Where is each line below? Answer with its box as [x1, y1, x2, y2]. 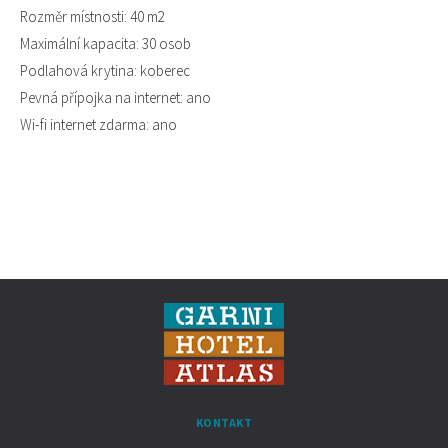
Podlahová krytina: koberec [20, 61, 190, 81]
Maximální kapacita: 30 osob [20, 34, 191, 54]
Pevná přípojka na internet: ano [20, 88, 211, 108]
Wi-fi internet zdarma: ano [20, 115, 177, 135]
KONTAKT [196, 415, 252, 431]
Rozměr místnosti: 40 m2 [20, 7, 165, 27]
